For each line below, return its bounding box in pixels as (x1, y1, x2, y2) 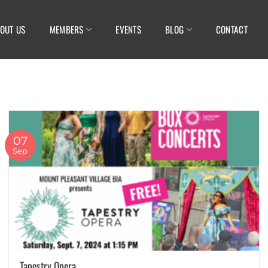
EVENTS (115, 23, 142, 36)
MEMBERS (49, 23, 84, 36)
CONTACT (215, 23, 248, 36)
